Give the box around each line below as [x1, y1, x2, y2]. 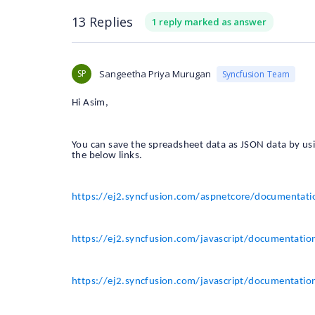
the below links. [72, 150, 143, 161]
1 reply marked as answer [152, 15, 266, 28]
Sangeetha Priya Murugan [99, 67, 211, 80]
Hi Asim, [72, 98, 109, 108]
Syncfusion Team [222, 67, 290, 80]
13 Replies [72, 13, 133, 30]
